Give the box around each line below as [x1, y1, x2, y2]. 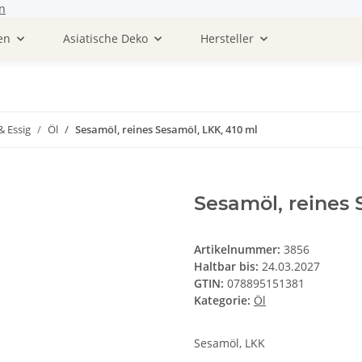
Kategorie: [194, 293, 254, 309]
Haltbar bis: [194, 259, 262, 275]
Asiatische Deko [63, 31, 148, 46]
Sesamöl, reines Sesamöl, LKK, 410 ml [75, 122, 258, 137]
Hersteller [200, 31, 254, 46]
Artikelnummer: [194, 242, 284, 258]
